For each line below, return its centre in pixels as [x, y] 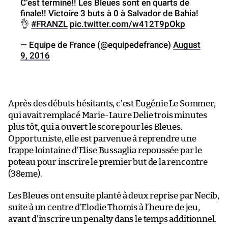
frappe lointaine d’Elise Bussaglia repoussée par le [105, 150]
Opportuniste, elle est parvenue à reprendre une [102, 138]
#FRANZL [49, 24]
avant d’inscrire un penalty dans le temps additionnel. [112, 219]
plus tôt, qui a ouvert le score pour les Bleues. [95, 127]
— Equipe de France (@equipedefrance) [97, 45]
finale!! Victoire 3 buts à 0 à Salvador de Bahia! [109, 13]
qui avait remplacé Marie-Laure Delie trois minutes [108, 115]
